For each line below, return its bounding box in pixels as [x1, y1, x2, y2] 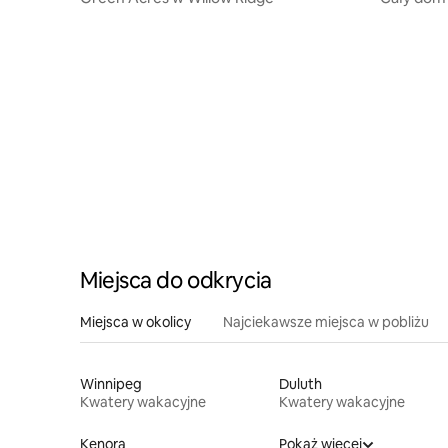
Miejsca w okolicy [80, 312, 191, 331]
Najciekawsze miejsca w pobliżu [223, 312, 429, 331]
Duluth [278, 374, 322, 393]
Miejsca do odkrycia [80, 265, 272, 295]
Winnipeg [80, 374, 142, 393]
